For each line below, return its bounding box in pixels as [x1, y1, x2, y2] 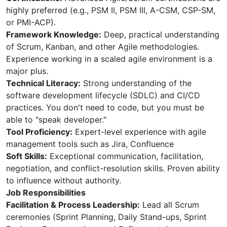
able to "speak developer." [6, 115, 106, 125]
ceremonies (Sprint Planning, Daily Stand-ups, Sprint [6, 212, 207, 222]
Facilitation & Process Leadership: [6, 200, 140, 210]
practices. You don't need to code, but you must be [6, 102, 204, 113]
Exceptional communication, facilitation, [47, 151, 203, 162]
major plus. [6, 66, 48, 77]
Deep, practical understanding [101, 29, 219, 40]
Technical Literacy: [6, 78, 81, 89]
